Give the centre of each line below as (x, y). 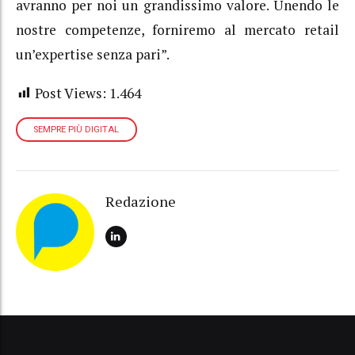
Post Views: (71, 93)
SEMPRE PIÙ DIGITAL (76, 130)
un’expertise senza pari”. (93, 54)
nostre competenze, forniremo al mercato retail (177, 30)
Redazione (140, 201)
